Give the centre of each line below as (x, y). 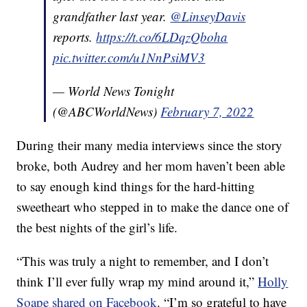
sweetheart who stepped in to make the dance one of (153, 207)
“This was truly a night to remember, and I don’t (143, 261)
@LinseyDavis (208, 16)
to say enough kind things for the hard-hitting (136, 186)
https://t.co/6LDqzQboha (162, 37)
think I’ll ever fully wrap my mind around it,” (137, 282)
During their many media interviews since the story (150, 145)
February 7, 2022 (207, 112)
